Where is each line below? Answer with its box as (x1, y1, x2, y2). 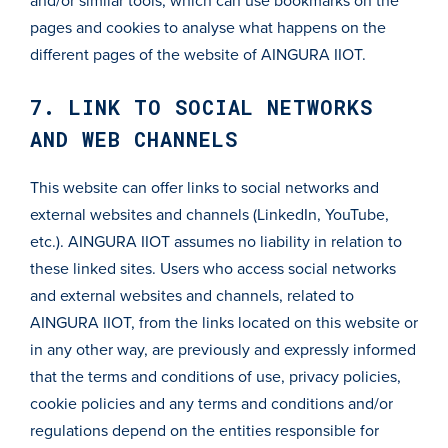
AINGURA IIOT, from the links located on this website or (30, 313, 418, 333)
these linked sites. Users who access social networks (30, 259, 396, 279)
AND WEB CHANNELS (30, 126, 238, 152)
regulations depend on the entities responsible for (30, 421, 379, 441)
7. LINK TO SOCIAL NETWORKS (30, 94, 373, 120)
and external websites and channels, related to (30, 286, 354, 306)
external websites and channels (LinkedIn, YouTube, (30, 205, 389, 225)
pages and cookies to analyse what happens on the (30, 18, 386, 38)
